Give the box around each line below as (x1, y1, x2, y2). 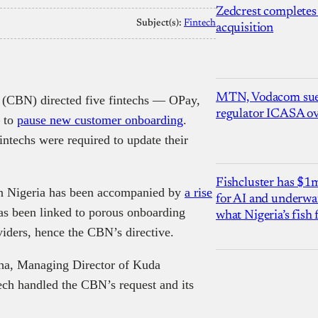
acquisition (216, 22, 274, 35)
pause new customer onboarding (17, 112, 183, 127)
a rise (185, 185, 212, 199)
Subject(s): (136, 18, 184, 28)
